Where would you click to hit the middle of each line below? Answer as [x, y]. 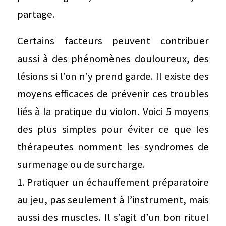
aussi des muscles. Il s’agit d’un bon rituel [113, 217]
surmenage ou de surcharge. [81, 164]
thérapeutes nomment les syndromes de [113, 147]
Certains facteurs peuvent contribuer [113, 41]
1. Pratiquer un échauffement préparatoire [113, 182]
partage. [36, 14]
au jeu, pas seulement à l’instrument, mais [113, 200]
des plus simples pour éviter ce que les [113, 129]
